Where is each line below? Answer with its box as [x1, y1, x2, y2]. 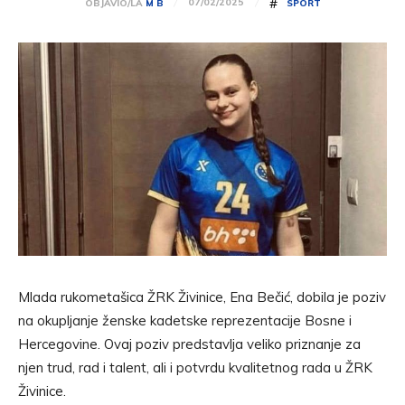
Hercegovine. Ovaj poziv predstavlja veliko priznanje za [18, 335, 361, 353]
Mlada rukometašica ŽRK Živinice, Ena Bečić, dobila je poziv [18, 288, 386, 306]
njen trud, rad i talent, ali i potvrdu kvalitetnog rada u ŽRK [18, 359, 372, 377]
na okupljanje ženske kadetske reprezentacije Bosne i [18, 312, 352, 330]
